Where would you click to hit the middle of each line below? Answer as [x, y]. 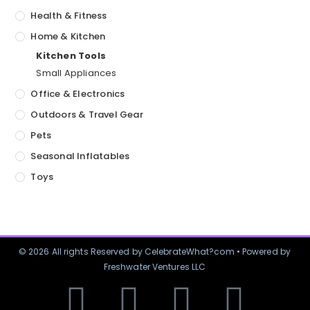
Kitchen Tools [71, 55]
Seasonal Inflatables [80, 156]
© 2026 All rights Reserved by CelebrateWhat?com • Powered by [154, 251]
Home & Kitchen [68, 36]
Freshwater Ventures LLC [155, 266]
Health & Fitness [69, 15]
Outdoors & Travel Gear [87, 114]
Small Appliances [76, 73]
